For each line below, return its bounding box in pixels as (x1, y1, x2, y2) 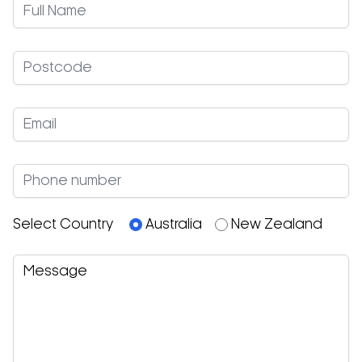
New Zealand (231, 218, 322, 231)
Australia (145, 218, 202, 231)
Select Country (13, 218, 116, 231)
